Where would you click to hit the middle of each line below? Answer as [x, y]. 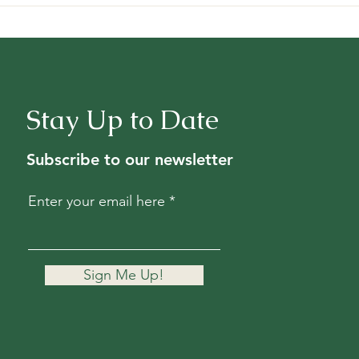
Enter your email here [96, 202]
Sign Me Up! [124, 275]
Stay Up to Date [122, 120]
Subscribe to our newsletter [129, 160]
